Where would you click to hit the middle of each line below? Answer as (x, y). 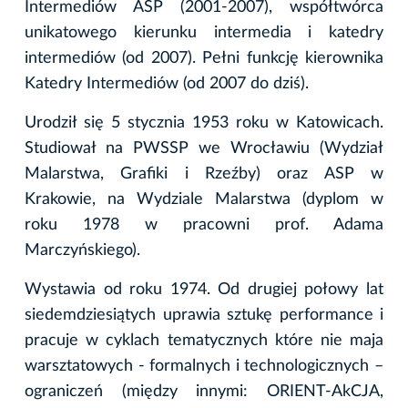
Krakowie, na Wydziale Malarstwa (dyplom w (204, 199)
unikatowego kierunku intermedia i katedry (204, 32)
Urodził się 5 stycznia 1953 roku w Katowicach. (204, 122)
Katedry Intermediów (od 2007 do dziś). (167, 83)
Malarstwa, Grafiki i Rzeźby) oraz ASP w (204, 173)
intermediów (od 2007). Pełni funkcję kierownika (204, 58)
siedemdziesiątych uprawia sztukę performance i (204, 315)
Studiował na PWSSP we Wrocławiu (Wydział (204, 148)
